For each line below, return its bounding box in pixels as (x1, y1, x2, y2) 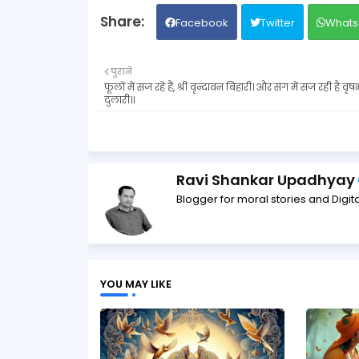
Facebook (175, 15, 228, 31)
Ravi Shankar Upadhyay (175, 170, 355, 191)
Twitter (260, 15, 295, 31)
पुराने (110, 65, 132, 79)
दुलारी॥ (103, 93, 135, 107)
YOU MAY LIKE (99, 276, 171, 292)
